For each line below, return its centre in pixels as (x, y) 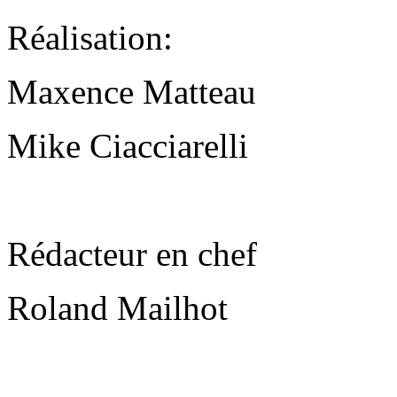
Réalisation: (90, 37)
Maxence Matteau (132, 91)
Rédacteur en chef (132, 253)
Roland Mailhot (117, 307)
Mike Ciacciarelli (128, 145)
